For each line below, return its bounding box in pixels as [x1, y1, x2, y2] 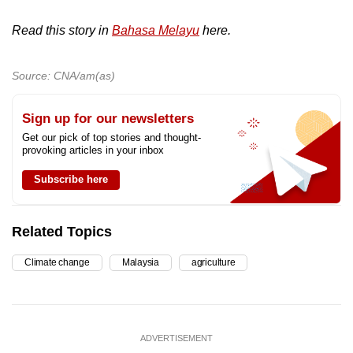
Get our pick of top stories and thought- [22, 131, 201, 143]
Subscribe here [34, 173, 108, 185]
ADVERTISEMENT [140, 333, 213, 343]
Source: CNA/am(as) [12, 69, 115, 82]
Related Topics [12, 223, 112, 240]
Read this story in [12, 23, 112, 37]
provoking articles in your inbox [22, 143, 164, 156]
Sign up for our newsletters [22, 110, 194, 126]
